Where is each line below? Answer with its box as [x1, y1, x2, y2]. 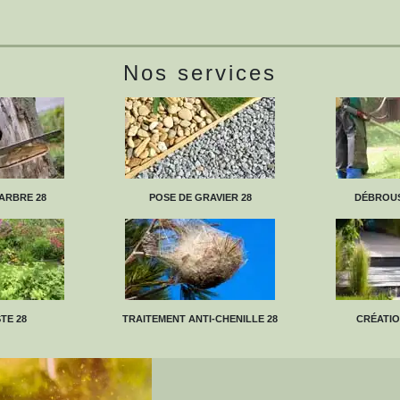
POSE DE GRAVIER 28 [148, 191, 252, 203]
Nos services [123, 61, 277, 85]
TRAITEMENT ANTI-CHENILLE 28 [122, 312, 278, 324]
